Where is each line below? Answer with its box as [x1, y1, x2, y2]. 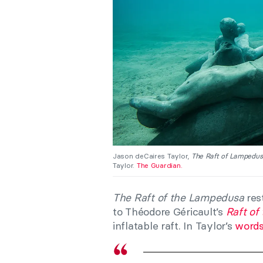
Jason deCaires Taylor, [113, 151, 191, 160]
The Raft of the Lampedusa [113, 190, 244, 204]
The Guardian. [136, 160, 183, 170]
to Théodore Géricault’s [113, 204, 226, 218]
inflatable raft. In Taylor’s [113, 218, 235, 232]
